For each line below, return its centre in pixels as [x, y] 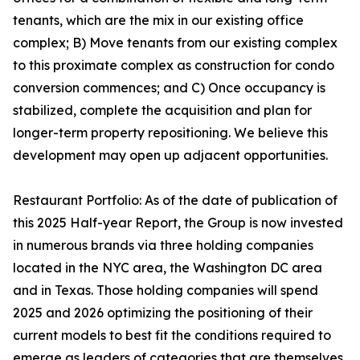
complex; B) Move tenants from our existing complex [175, 43]
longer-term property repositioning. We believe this [170, 133]
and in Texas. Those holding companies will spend [166, 290]
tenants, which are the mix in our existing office [158, 20]
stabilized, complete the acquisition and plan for [162, 110]
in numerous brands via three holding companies [163, 245]
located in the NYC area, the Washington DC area [168, 268]
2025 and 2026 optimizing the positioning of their [163, 313]
